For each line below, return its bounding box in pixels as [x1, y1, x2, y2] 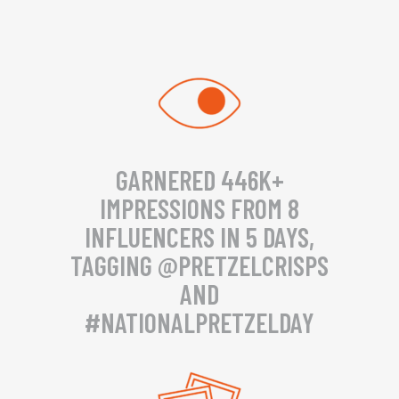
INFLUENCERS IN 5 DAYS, [85, 221, 314, 253]
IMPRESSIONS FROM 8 [100, 192, 299, 224]
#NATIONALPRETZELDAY [85, 306, 314, 338]
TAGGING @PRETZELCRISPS [70, 249, 329, 281]
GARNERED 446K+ [115, 164, 284, 196]
